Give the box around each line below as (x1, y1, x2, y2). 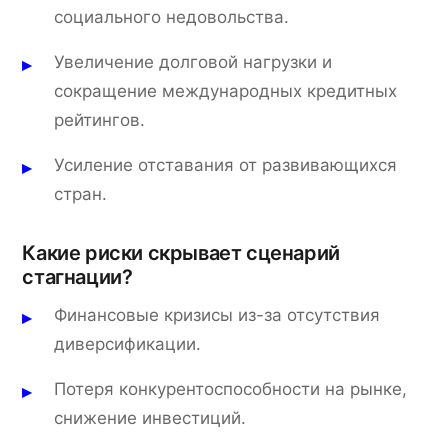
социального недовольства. (54, 6, 290, 27)
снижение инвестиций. (54, 407, 247, 428)
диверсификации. (54, 333, 202, 354)
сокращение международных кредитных (54, 80, 398, 101)
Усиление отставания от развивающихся (54, 154, 398, 175)
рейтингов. (54, 109, 146, 130)
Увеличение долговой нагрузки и (54, 51, 333, 72)
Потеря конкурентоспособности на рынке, (54, 378, 408, 399)
